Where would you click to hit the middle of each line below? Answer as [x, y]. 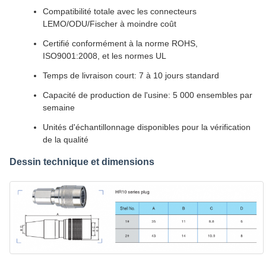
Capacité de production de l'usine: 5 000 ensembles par [148, 95]
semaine [59, 107]
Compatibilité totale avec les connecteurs [120, 11]
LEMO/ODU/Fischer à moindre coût [110, 24]
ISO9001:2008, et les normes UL [104, 56]
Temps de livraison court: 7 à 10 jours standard [131, 75]
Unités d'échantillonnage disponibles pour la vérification [147, 127]
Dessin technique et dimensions [82, 162]
